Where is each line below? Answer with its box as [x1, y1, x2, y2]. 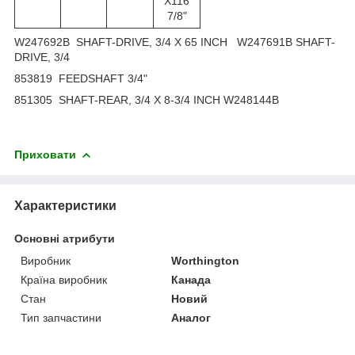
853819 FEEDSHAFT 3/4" [14, 71, 147, 85]
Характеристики [14, 198, 116, 212]
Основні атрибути [14, 231, 115, 245]
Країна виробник [21, 273, 107, 286]
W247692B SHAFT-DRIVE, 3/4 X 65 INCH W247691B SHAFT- [14, 35, 335, 48]
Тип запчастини [21, 311, 101, 324]
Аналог [171, 311, 212, 324]
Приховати [14, 147, 76, 161]
